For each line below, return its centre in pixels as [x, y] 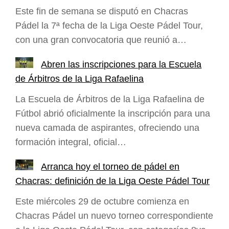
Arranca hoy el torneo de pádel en [110, 167]
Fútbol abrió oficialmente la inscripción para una [113, 114]
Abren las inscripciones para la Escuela [121, 65]
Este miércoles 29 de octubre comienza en [102, 202]
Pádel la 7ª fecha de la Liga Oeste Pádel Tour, [109, 26]
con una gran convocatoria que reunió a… [101, 40]
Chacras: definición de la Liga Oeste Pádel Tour [112, 181]
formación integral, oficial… [71, 142]
